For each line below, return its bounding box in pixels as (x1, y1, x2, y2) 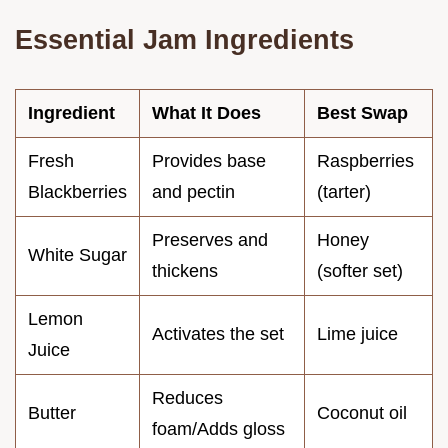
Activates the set (152, 323, 284, 344)
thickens (152, 260, 218, 281)
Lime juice (317, 323, 398, 344)
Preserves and (152, 229, 268, 250)
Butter (28, 402, 76, 423)
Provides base (152, 150, 266, 171)
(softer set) (317, 260, 403, 281)
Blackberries (28, 181, 127, 202)
